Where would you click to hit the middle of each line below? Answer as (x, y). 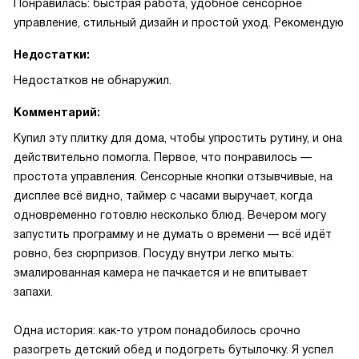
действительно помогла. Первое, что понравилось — (163, 157)
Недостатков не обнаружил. (93, 80)
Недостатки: (52, 54)
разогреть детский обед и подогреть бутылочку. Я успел (173, 349)
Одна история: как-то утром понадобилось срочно (157, 330)
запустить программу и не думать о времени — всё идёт (173, 234)
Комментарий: (57, 112)
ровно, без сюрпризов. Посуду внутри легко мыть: (154, 253)
